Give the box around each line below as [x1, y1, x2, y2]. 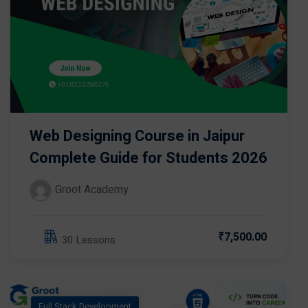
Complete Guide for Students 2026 [30, 147, 267, 170]
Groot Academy [55, 181, 129, 199]
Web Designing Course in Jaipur [30, 125, 245, 148]
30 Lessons [62, 232, 115, 247]
